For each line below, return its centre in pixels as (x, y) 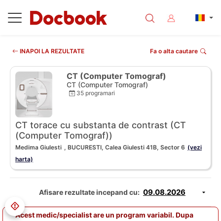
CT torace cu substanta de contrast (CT (101, 125)
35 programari (95, 93)
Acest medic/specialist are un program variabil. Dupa (104, 215)
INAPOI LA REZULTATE (51, 51)
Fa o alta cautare (174, 51)
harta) (24, 159)
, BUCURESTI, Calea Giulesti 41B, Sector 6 (125, 147)
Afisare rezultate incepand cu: (89, 192)
